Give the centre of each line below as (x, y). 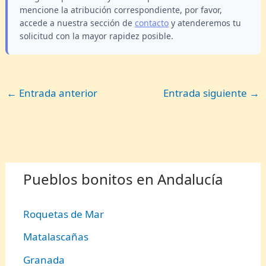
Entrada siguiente (206, 93)
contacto (152, 23)
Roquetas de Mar (64, 214)
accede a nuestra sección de (77, 23)
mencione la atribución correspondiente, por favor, (121, 9)
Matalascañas (56, 237)
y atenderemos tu (205, 23)
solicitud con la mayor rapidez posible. (97, 36)
